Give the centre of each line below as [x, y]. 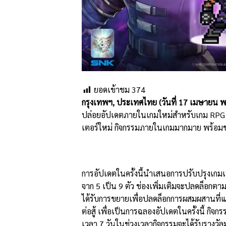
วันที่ [170, 102]
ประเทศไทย [138, 102]
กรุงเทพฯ [97, 102]
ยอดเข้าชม [112, 89]
